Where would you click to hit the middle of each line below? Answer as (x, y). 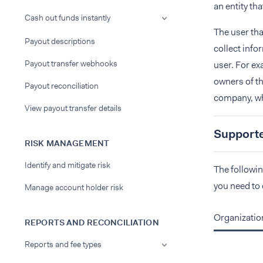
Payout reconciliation (62, 86)
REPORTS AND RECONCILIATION (92, 222)
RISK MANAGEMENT (67, 143)
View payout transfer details (73, 108)
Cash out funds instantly (68, 18)
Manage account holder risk (74, 187)
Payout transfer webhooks (71, 63)
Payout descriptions (60, 41)
